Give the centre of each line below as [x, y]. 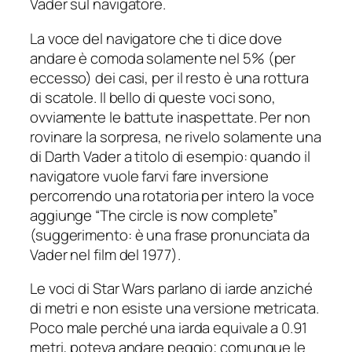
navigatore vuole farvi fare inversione [150, 176]
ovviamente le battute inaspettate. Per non [170, 117]
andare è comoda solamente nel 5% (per [163, 58]
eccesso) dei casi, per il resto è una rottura [169, 77]
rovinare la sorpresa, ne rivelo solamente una [176, 136]
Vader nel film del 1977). [105, 254]
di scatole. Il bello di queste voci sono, [153, 97]
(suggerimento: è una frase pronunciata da [170, 235]
